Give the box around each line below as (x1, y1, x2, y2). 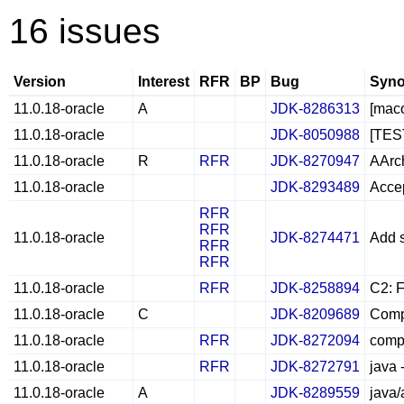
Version (14, 74, 66, 89)
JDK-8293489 (271, 179, 360, 195)
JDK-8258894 (271, 280, 360, 296)
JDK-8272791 (271, 359, 360, 374)
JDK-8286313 (271, 101, 360, 116)
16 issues (9, 12, 161, 50)
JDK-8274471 (271, 230, 360, 245)
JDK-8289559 (271, 385, 360, 400)
